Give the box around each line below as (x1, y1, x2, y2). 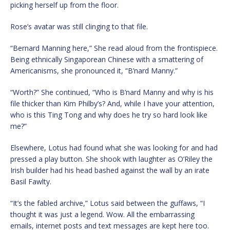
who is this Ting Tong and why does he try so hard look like (10, 110, 207, 120)
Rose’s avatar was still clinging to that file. (10, 22, 148, 32)
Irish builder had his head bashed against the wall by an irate (10, 165, 209, 176)
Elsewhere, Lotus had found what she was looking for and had (10, 143, 218, 153)
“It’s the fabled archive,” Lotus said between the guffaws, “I (10, 198, 205, 208)
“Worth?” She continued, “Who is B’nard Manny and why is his (10, 87, 214, 98)
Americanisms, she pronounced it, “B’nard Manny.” (10, 66, 178, 76)
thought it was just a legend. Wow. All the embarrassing (10, 209, 195, 220)
